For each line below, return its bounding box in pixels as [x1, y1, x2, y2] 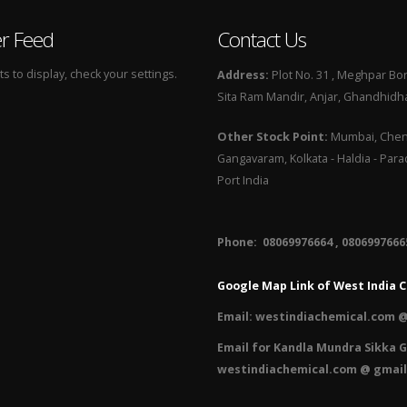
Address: [217, 67, 269, 83]
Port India [217, 173, 269, 188]
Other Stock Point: [217, 129, 328, 144]
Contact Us [217, 25, 306, 54]
